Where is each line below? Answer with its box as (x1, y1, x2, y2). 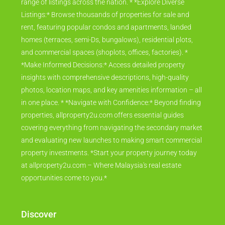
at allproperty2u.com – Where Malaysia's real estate (21, 161, 181, 170)
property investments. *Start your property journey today (21, 149, 197, 157)
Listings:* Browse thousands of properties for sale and (21, 11, 189, 19)
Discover (21, 209, 56, 220)
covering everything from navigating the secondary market (21, 124, 202, 132)
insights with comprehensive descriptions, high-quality (21, 73, 189, 82)
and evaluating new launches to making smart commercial (21, 136, 202, 145)
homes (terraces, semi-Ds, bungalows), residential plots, (21, 36, 193, 44)
